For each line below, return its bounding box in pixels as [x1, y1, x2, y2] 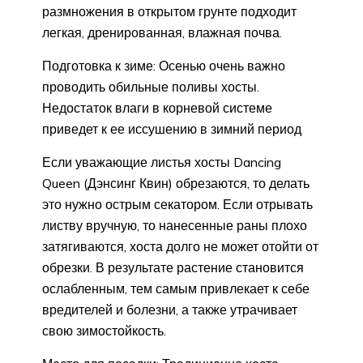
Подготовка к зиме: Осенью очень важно [42, 58, 285, 75]
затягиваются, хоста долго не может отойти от [42, 238, 318, 255]
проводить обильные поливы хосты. [42, 79, 259, 96]
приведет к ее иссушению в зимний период [42, 121, 301, 138]
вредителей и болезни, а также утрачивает [42, 301, 297, 318]
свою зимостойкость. [42, 322, 166, 340]
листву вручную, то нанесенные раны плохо [42, 217, 307, 234]
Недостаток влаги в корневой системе [42, 100, 272, 117]
